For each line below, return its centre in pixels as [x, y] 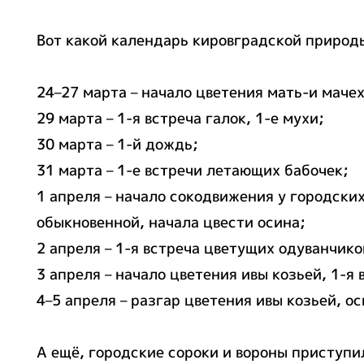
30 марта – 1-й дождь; [117, 144]
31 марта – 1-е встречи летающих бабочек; [193, 170]
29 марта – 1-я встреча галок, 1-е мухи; [180, 118]
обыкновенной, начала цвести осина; [171, 222]
